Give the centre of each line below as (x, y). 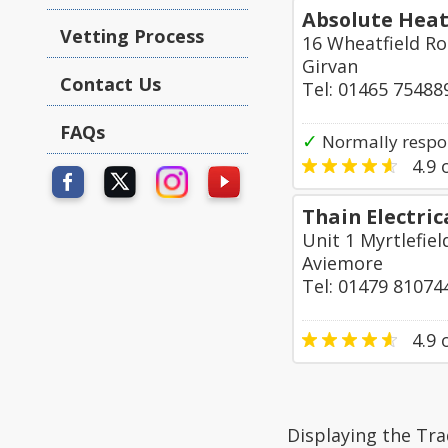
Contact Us (110, 84)
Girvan (330, 66)
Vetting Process (132, 36)
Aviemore (342, 263)
